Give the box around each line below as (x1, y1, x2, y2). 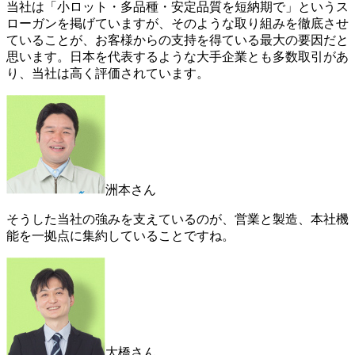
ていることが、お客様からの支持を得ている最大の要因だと (6, 32, 349, 47)
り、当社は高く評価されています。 (6, 66, 209, 80)
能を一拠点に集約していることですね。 (6, 228, 235, 242)
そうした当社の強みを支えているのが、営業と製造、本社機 (6, 212, 349, 226)
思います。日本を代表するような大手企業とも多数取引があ (6, 49, 349, 63)
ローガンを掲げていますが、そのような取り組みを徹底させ (6, 16, 349, 30)
